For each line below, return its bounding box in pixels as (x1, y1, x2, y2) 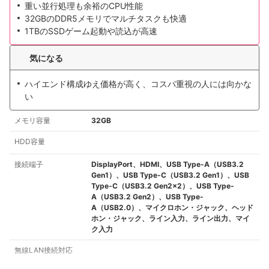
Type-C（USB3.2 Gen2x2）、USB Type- (91, 181, 234, 191)
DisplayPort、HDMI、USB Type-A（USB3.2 (91, 160, 244, 169)
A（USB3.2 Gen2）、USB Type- (91, 192, 204, 202)
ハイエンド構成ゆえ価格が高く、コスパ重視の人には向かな (25, 79, 252, 89)
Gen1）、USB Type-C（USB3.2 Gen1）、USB (91, 171, 249, 180)
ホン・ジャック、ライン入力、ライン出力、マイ (91, 214, 250, 223)
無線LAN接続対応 (14, 246, 73, 255)
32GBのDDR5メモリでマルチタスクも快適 (25, 13, 187, 24)
